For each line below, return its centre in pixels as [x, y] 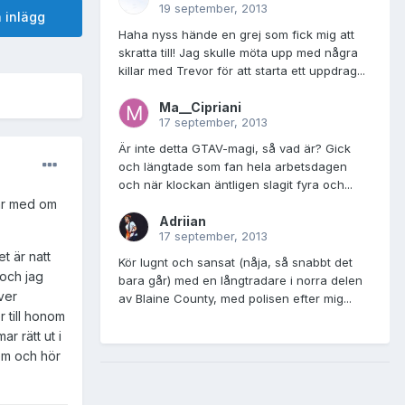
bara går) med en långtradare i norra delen [240, 281]
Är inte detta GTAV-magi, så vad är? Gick [235, 149]
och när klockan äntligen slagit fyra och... [235, 185]
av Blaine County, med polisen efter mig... [235, 299]
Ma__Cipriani [200, 108]
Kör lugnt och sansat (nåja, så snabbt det [235, 263]
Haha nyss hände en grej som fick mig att [236, 35]
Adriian [183, 221]
